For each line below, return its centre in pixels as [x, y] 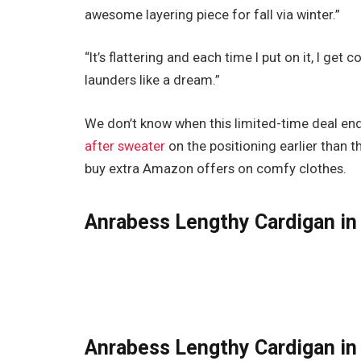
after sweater [125, 146]
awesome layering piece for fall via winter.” [213, 15]
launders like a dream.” [153, 81]
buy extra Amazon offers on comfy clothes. [218, 168]
